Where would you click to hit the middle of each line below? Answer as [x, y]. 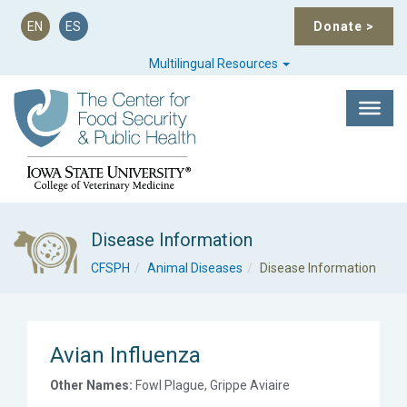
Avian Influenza [125, 355]
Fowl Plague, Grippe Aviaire [211, 385]
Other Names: [91, 385]
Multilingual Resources [215, 64]
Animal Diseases [195, 268]
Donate [340, 26]
